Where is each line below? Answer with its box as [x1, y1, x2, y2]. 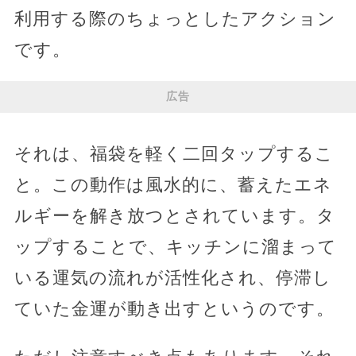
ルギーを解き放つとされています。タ [14, 205, 335, 226]
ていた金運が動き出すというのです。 [14, 298, 335, 319]
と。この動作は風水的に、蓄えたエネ [14, 174, 332, 195]
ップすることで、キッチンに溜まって [14, 236, 337, 257]
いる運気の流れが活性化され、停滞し [14, 267, 331, 288]
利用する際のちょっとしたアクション [14, 8, 336, 29]
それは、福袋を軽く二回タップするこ [14, 143, 334, 164]
